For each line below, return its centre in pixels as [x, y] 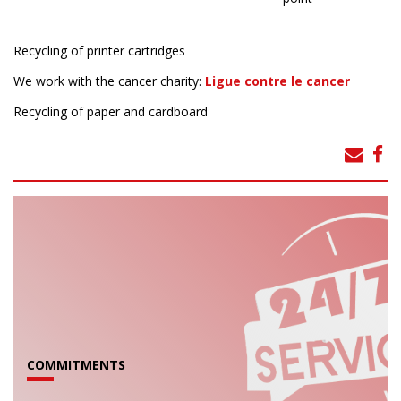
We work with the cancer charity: [109, 81]
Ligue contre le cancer [277, 81]
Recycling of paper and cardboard [111, 111]
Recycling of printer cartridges [99, 50]
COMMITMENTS [76, 364]
